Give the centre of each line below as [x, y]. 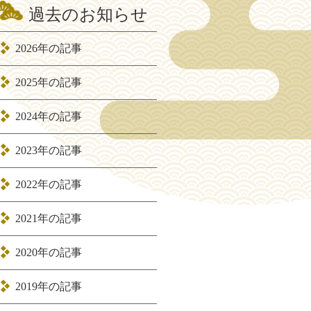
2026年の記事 [49, 48]
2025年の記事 [49, 82]
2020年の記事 [49, 252]
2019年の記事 [49, 286]
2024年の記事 [49, 116]
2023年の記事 [49, 150]
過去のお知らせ [88, 15]
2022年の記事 [49, 184]
